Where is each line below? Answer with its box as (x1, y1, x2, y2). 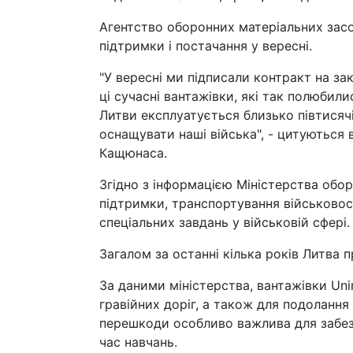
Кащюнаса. (99, 145, 167, 161)
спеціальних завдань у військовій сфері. (99, 214, 350, 230)
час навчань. (99, 334, 177, 350)
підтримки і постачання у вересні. (99, 38, 312, 54)
